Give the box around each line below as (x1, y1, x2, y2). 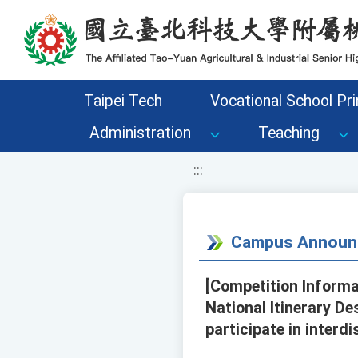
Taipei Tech (83, 92, 162, 110)
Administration (89, 124, 191, 142)
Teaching (258, 124, 320, 142)
